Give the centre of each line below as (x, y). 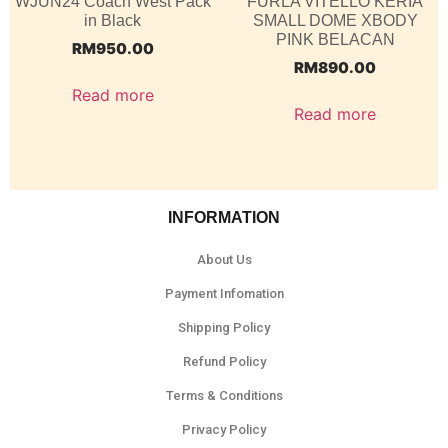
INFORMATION (224, 218)
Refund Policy (224, 362)
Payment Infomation (224, 294)
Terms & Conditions (224, 396)
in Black (113, 20)
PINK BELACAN (335, 39)
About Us (224, 260)
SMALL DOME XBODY (335, 20)
